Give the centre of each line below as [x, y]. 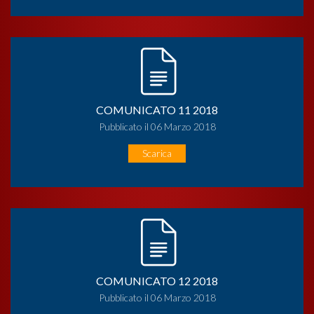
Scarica [157, 153]
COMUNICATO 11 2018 [157, 109]
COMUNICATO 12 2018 [157, 280]
